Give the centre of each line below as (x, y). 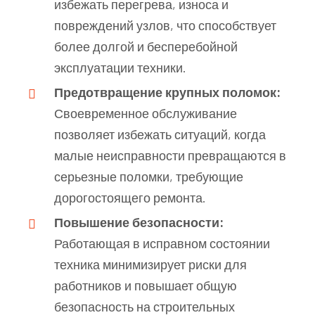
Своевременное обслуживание (146, 113)
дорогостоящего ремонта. (130, 197)
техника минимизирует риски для (150, 264)
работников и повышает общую (146, 285)
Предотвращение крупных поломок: (167, 92)
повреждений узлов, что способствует (165, 25)
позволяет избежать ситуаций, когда (160, 134)
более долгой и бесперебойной (146, 46)
